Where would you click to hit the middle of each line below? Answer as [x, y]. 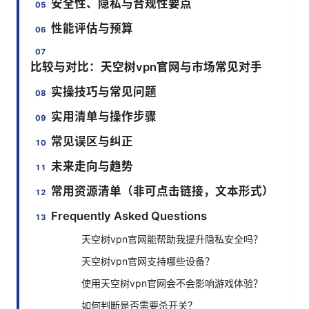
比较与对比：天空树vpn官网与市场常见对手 [146, 67]
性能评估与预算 [92, 28]
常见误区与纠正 [92, 141]
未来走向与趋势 [92, 166]
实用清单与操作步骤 [104, 116]
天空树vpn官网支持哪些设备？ [148, 261]
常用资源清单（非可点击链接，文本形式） [163, 191]
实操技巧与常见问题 [104, 91]
